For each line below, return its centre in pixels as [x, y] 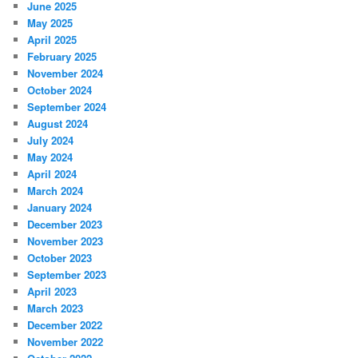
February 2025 [62, 56]
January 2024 [60, 207]
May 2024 [50, 157]
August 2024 [58, 123]
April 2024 [52, 173]
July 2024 [51, 140]
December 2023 [65, 224]
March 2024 [56, 190]
